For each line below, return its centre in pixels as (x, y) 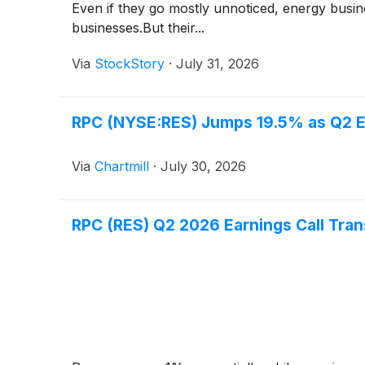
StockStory (130, 63)
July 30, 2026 (203, 166)
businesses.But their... (138, 27)
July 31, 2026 (218, 63)
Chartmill (122, 166)
